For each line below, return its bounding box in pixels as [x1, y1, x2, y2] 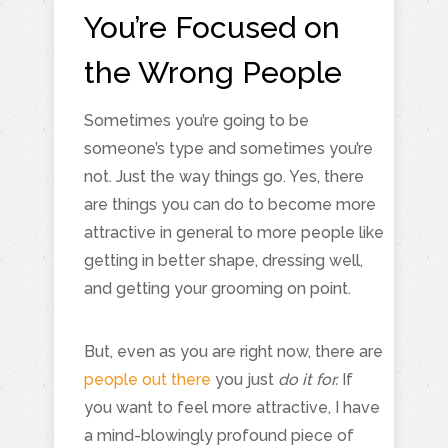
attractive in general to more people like [84, 222, 384, 242]
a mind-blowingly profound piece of [84, 425, 354, 445]
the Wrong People [84, 54, 342, 90]
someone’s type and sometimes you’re [84, 138, 373, 158]
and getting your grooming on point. [84, 278, 351, 298]
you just [211, 369, 278, 389]
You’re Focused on [84, 9, 340, 45]
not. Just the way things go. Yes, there [84, 166, 364, 186]
